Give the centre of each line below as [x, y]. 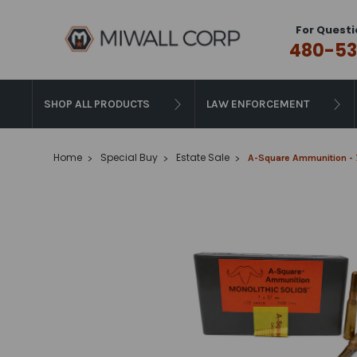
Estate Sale [203, 157]
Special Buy [129, 157]
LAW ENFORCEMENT [258, 104]
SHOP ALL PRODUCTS [97, 104]
